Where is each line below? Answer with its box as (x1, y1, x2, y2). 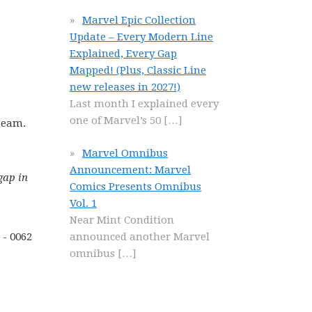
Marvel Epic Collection (82, 14, 196, 26)
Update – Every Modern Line (70, 31, 213, 43)
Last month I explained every (70, 97, 219, 110)
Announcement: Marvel (70, 163, 191, 176)
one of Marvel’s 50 (70, 114, 164, 127)
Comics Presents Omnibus (70, 180, 201, 193)
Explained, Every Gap (70, 47, 177, 60)
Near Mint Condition (70, 213, 174, 226)
